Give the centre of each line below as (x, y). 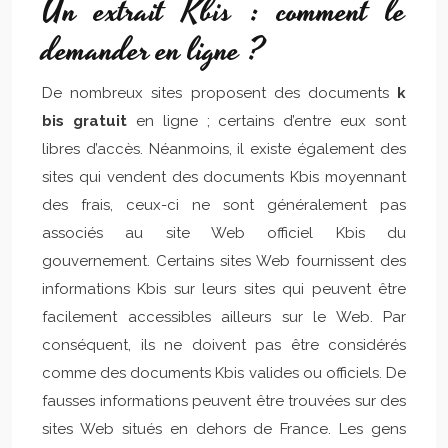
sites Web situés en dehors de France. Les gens (224, 429)
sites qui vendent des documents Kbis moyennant (224, 177)
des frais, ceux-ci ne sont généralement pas (224, 205)
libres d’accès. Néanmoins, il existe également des (224, 149)
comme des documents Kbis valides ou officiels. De (224, 373)
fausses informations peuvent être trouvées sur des (224, 401)
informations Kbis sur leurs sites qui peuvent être (224, 289)
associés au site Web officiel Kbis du (224, 233)
